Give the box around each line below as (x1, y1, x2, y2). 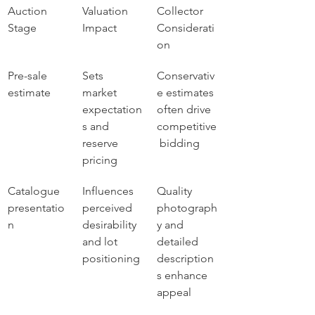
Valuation (82, 4, 131, 18)
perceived (82, 201, 135, 214)
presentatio (8, 201, 65, 214)
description (157, 252, 214, 265)
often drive (157, 103, 214, 116)
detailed (157, 235, 201, 248)
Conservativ (157, 69, 214, 82)
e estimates (157, 86, 217, 99)
